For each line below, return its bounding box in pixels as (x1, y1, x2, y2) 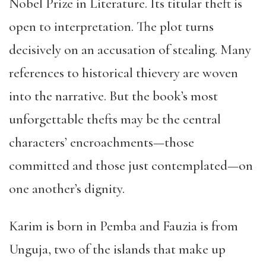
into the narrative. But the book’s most (9, 88, 218, 105)
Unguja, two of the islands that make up (9, 241, 226, 258)
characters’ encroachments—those (9, 134, 194, 151)
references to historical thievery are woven (9, 65, 238, 82)
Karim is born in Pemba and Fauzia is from (9, 218, 238, 235)
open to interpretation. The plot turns (9, 18, 214, 36)
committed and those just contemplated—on (9, 157, 253, 175)
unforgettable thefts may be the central (9, 111, 221, 128)
